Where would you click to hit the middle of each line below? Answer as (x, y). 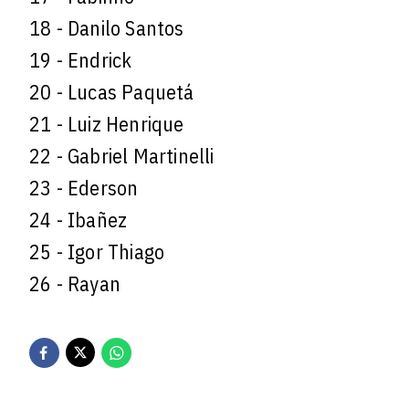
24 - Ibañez (79, 219)
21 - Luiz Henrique (107, 123)
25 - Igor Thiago (97, 251)
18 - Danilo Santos (107, 27)
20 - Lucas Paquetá (112, 91)
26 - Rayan (75, 283)
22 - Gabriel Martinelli (122, 155)
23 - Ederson (84, 187)
